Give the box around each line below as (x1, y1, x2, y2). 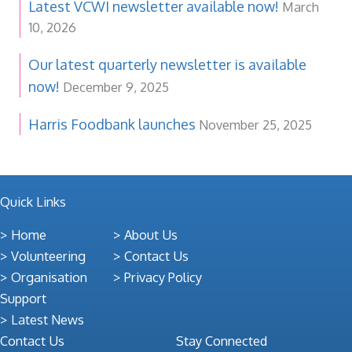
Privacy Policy (123, 268, 202, 285)
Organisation (11, 268, 87, 285)
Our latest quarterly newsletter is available (28, 55, 306, 73)
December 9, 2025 (63, 78, 169, 95)
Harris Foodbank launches (28, 115, 196, 133)
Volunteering (11, 247, 86, 264)
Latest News (11, 310, 84, 328)
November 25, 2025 (199, 115, 312, 133)
